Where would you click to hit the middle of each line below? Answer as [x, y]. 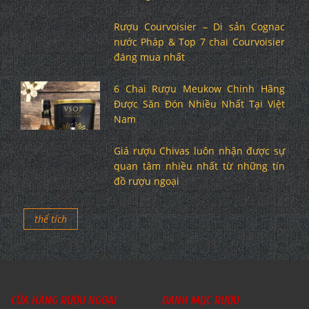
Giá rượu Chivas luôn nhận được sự [199, 150]
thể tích [51, 219]
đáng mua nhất [149, 57]
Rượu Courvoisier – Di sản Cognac [199, 26]
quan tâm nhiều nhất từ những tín [199, 166]
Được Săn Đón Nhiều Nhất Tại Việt [199, 103]
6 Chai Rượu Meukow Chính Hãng [199, 88]
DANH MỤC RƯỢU [200, 300]
